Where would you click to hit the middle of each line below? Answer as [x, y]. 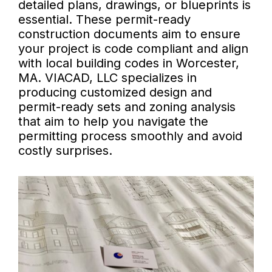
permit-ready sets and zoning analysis [127, 107]
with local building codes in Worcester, [129, 63]
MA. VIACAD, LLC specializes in [107, 78]
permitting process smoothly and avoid [130, 136]
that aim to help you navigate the [113, 122]
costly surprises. [65, 151]
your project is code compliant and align [133, 49]
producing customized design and [115, 93]
